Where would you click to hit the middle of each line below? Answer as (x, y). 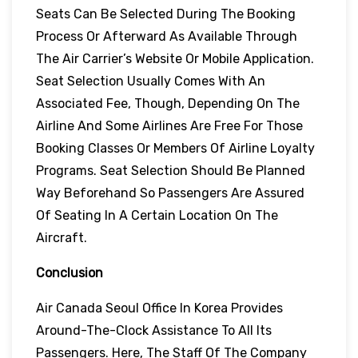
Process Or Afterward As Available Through (167, 36)
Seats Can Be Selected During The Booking (166, 14)
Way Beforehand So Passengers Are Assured (170, 193)
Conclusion (70, 272)
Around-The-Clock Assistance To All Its (154, 330)
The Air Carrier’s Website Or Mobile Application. (175, 58)
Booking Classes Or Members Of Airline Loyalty (175, 148)
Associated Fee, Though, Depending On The (168, 103)
